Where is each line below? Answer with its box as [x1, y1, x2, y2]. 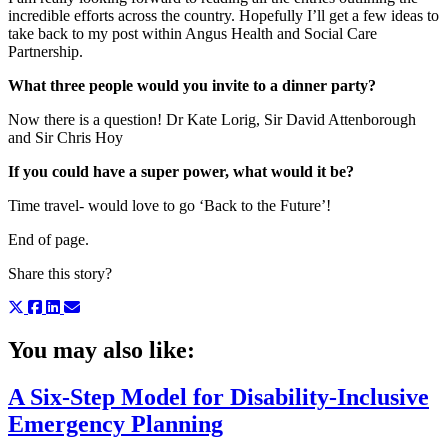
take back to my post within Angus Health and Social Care [8, 24, 377, 42]
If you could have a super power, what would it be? [8, 162, 354, 180]
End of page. [8, 230, 89, 248]
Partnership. [8, 42, 83, 60]
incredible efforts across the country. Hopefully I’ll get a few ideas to [8, 6, 439, 24]
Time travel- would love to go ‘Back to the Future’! [8, 196, 331, 214]
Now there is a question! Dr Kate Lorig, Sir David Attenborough [8, 110, 416, 128]
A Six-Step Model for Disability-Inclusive [8, 383, 429, 410]
